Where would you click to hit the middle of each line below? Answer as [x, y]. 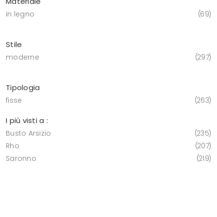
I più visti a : [27, 121]
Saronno [21, 159]
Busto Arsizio [29, 133]
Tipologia [23, 88]
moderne [23, 57]
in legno [20, 14]
